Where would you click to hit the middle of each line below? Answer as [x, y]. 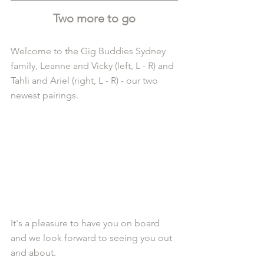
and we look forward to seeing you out [93, 238]
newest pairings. [44, 95]
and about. [33, 253]
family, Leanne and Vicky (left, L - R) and [93, 66]
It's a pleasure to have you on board [86, 223]
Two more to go [94, 19]
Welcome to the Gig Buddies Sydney [89, 51]
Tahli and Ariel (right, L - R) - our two [85, 81]
